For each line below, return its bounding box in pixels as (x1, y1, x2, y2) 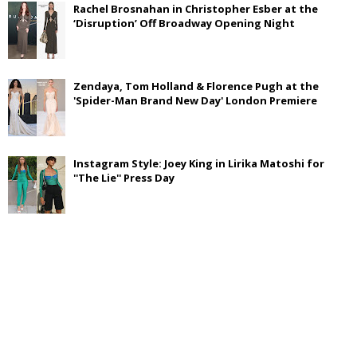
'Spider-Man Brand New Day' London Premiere (73, 93, 318, 108)
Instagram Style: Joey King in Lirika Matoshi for (73, 156, 325, 171)
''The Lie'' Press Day (73, 171, 175, 185)
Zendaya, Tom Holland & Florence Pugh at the (73, 79, 320, 93)
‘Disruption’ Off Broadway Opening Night (73, 16, 296, 30)
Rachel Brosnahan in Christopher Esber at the (73, 2, 319, 16)
